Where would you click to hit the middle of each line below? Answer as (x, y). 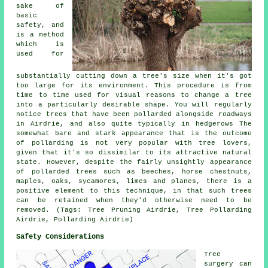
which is (40, 45)
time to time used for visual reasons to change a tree (134, 95)
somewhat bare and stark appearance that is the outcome (134, 134)
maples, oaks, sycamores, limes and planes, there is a (134, 182)
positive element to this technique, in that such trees (134, 191)
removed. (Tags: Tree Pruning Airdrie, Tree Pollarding (134, 210)
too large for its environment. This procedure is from (134, 86)
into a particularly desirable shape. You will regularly (134, 105)
